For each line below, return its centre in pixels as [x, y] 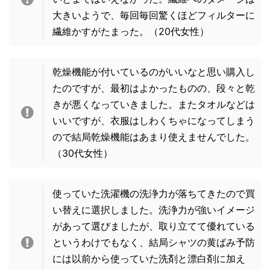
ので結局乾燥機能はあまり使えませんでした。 [154, 137]
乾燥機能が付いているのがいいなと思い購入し [154, 72]
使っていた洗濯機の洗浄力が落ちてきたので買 [154, 194]
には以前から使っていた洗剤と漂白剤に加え [149, 259]
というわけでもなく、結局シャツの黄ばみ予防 [154, 243]
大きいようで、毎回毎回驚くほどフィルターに [154, 15]
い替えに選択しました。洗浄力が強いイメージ [154, 210]
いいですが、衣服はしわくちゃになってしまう [154, 121]
